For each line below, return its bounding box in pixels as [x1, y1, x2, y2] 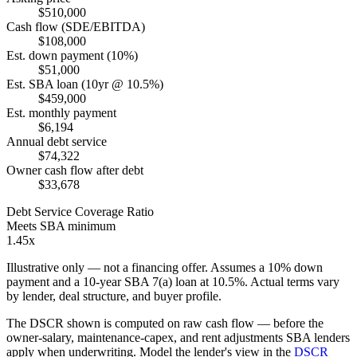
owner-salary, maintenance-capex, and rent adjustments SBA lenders [6, 330, 350, 344]
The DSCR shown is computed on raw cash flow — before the [6, 316, 324, 330]
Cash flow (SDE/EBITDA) [6, 19, 145, 33]
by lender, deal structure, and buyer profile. [6, 288, 222, 303]
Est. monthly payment [6, 105, 116, 120]
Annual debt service [6, 134, 107, 148]
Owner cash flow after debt [6, 163, 143, 177]
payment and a [6, 274, 83, 288]
